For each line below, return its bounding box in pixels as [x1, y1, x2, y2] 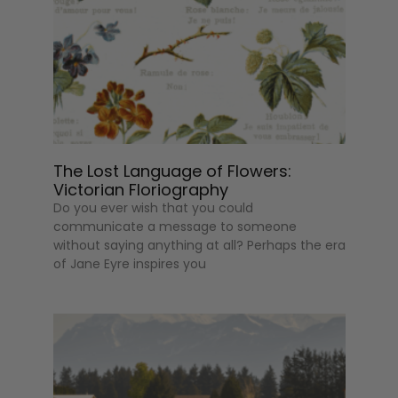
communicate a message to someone [53, 217, 298, 235]
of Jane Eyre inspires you [53, 254, 207, 273]
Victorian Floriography [53, 178, 229, 201]
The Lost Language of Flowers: [53, 159, 292, 182]
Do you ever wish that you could [53, 198, 254, 217]
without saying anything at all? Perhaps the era [53, 235, 346, 254]
